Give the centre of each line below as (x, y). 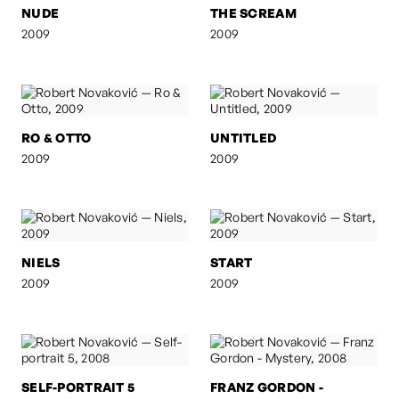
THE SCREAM (253, 12)
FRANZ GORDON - (267, 387)
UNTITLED (244, 137)
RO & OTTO (57, 137)
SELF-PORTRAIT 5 (78, 387)
